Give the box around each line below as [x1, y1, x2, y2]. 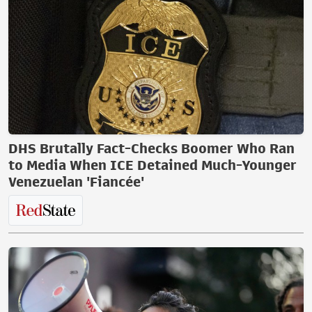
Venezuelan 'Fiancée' [8, 174, 144, 189]
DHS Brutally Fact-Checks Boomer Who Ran [8, 141, 295, 155]
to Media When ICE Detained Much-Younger [8, 157, 297, 172]
